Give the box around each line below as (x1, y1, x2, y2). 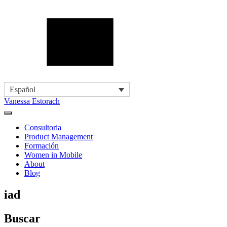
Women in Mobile (24, 150, 82, 160)
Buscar (4, 212, 41, 225)
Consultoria (24, 123, 61, 132)
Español (10, 85, 35, 94)
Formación (24, 141, 59, 150)
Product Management (24, 132, 93, 141)
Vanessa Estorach (4, 97, 60, 106)
